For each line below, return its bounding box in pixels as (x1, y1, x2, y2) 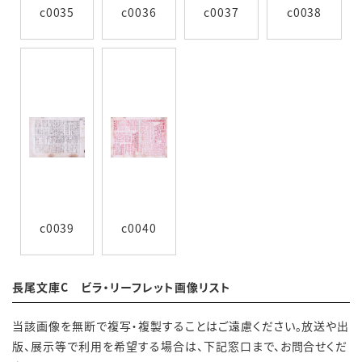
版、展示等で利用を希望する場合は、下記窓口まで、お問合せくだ (12, 338, 348, 354)
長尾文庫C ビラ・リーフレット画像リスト (12, 279, 231, 295)
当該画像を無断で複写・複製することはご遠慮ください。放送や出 (12, 318, 350, 334)
